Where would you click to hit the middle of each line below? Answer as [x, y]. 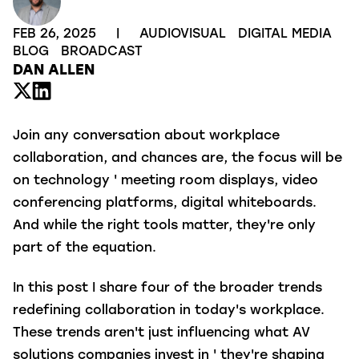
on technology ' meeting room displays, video [165, 181]
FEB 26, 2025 [56, 34]
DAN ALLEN [54, 71]
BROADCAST [102, 52]
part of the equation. [89, 248]
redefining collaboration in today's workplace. [169, 311]
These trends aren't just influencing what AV [161, 334]
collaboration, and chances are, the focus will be [177, 159]
